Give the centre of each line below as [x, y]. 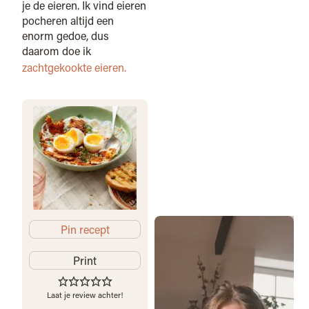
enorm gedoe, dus [66, 35]
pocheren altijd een [68, 20]
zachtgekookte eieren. [74, 67]
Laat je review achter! [85, 295]
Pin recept [85, 230]
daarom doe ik [57, 50]
